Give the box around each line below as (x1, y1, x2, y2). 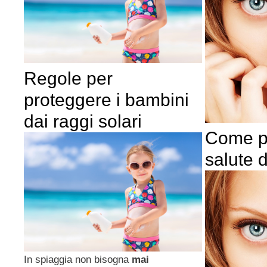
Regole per (24, 69, 113, 89)
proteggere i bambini (24, 90, 189, 110)
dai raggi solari (24, 111, 142, 132)
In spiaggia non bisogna (24, 253, 132, 265)
